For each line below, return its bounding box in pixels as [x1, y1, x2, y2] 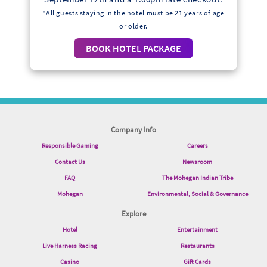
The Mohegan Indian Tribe [162, 173, 233, 182]
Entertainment [177, 225, 218, 234]
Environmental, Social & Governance [147, 190, 248, 198]
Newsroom [182, 157, 212, 166]
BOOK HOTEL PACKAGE [85, 42, 181, 55]
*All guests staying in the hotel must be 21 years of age [42, 8, 225, 18]
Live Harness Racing [42, 241, 97, 250]
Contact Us [54, 157, 85, 166]
